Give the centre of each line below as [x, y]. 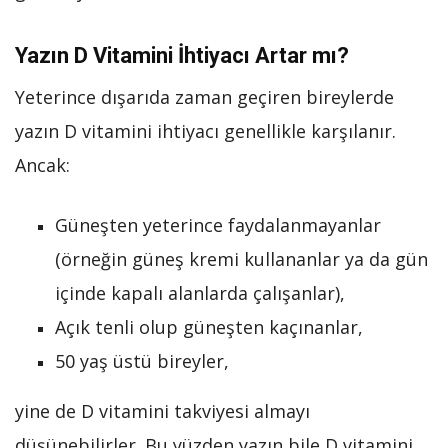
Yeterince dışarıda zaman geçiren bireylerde [204, 97]
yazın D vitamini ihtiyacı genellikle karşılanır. [205, 131]
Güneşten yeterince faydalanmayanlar [218, 225]
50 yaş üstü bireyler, [142, 361]
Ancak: [42, 165]
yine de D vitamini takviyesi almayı [162, 411]
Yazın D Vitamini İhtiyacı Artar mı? [182, 55]
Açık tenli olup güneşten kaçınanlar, [209, 327]
